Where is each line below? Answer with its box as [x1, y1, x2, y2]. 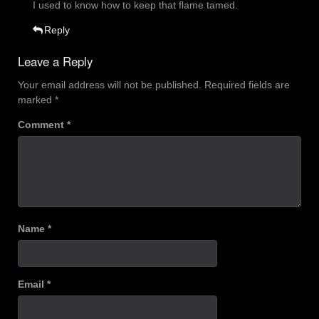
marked [18, 94, 55, 106]
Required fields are [204, 79, 290, 91]
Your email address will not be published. [18, 79, 202, 91]
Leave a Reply [18, 53, 93, 70]
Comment [18, 119, 67, 131]
